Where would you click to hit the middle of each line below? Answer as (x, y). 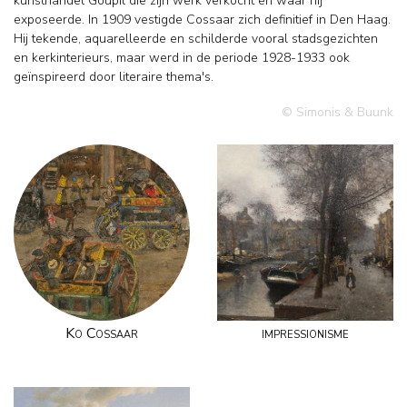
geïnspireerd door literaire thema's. (114, 77)
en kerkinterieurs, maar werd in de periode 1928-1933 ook (182, 58)
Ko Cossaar (102, 334)
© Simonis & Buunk (338, 113)
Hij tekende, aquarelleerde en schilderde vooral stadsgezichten (196, 39)
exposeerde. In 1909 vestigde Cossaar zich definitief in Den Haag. (202, 20)
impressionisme (305, 334)
